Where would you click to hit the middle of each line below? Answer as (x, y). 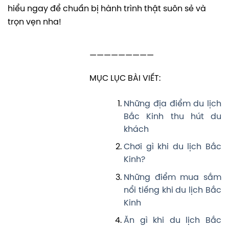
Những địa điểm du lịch (173, 104)
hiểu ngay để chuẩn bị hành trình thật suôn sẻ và (107, 9)
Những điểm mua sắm (173, 177)
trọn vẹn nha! (35, 22)
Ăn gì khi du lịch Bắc (173, 221)
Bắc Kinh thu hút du (173, 117)
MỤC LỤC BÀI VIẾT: (125, 78)
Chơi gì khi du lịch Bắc (173, 147)
